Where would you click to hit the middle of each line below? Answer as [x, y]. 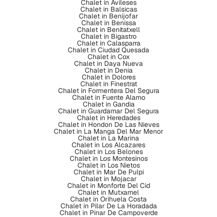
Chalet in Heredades [108, 118]
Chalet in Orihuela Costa [108, 199]
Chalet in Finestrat [108, 84]
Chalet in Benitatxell [108, 30]
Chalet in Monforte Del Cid [108, 186]
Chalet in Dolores [108, 77]
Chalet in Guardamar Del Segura [108, 111]
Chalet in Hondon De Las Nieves [108, 124]
